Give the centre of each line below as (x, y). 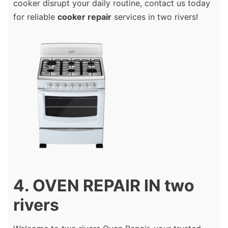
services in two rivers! (155, 17)
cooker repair (84, 17)
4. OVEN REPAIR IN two (104, 186)
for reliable (35, 17)
